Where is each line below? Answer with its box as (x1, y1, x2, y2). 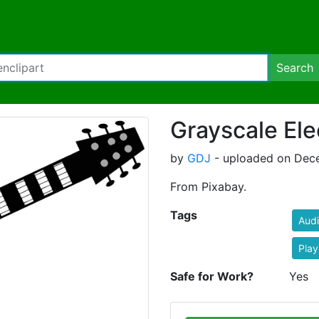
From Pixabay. (170, 179, 246, 194)
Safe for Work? (170, 269, 253, 283)
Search (276, 61, 313, 75)
